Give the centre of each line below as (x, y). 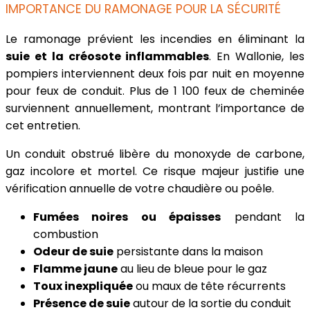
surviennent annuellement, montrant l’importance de (155, 109)
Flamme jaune (75, 269)
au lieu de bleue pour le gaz (192, 269)
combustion (66, 235)
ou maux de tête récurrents (209, 286)
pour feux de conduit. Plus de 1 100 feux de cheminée (155, 91)
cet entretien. (43, 126)
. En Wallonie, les (257, 57)
